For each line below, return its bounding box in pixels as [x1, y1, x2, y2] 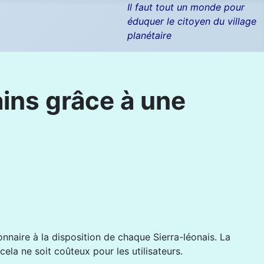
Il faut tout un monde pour [127, 1, 245, 13]
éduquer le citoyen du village [127, 15, 257, 27]
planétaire [127, 29, 172, 41]
